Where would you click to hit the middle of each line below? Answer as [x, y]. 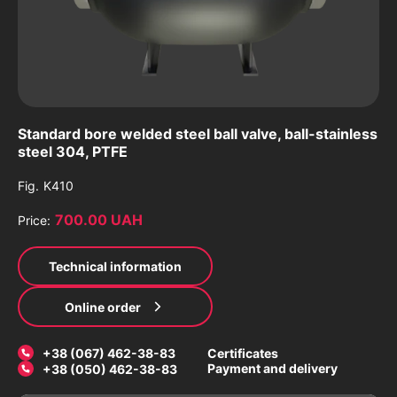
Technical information [115, 266]
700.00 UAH [99, 220]
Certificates [243, 353]
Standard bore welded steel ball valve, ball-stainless [198, 134]
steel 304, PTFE [73, 152]
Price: [34, 220]
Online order [103, 307]
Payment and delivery [272, 368]
